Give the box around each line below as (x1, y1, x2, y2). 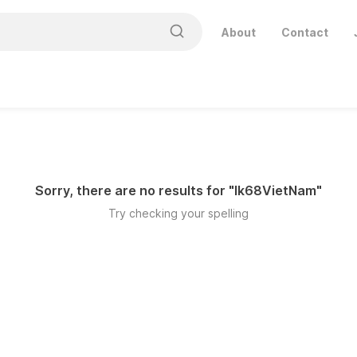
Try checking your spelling (108, 206, 249, 220)
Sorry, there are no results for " (35, 182, 234, 198)
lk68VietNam (234, 182, 316, 198)
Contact (280, 25, 328, 39)
